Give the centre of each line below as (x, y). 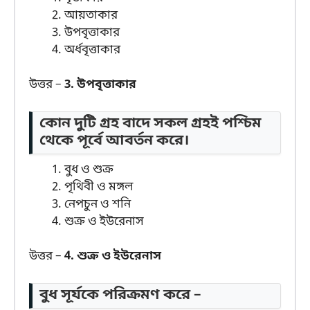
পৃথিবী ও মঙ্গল (99, 187)
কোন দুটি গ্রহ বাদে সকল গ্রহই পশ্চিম (151, 124)
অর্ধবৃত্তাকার (92, 50)
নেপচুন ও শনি (98, 204)
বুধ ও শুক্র (89, 170)
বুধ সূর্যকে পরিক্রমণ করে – (120, 295)
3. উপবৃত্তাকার (100, 85)
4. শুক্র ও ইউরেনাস (113, 257)
